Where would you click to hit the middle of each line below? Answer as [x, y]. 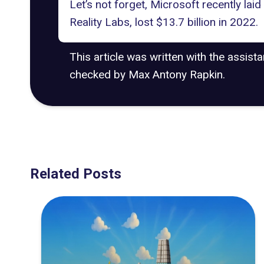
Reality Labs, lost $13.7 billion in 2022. [164, 22]
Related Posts [76, 174]
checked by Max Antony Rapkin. [147, 74]
